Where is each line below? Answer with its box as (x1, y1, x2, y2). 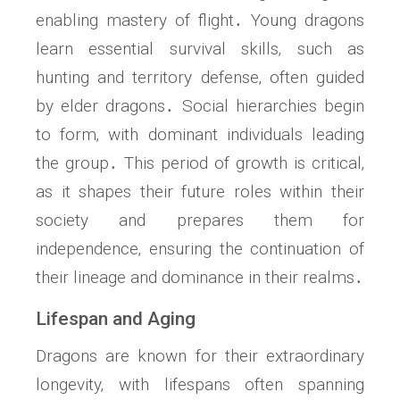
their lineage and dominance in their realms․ (36, 267, 363, 288)
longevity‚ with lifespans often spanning (36, 374, 364, 396)
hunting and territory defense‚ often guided (36, 67, 364, 88)
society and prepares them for (36, 210, 364, 231)
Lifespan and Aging (36, 308, 196, 330)
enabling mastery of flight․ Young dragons (36, 10, 364, 31)
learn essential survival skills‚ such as (36, 38, 364, 60)
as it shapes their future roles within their (36, 181, 364, 203)
